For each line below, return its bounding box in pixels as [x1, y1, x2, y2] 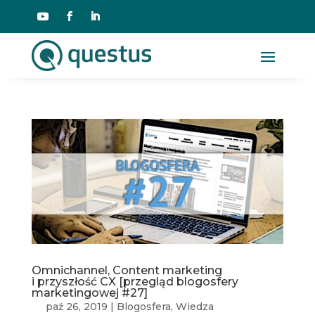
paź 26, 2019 [45, 300, 108, 314]
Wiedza [175, 300, 214, 314]
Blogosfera [116, 300, 171, 314]
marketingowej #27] [31, 286, 148, 300]
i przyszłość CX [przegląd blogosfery [31, 275, 238, 289]
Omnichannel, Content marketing [31, 264, 222, 278]
